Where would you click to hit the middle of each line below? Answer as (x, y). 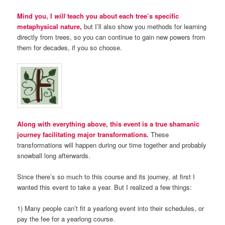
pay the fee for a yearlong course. (66, 219)
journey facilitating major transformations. (83, 135)
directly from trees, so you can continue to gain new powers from (111, 37)
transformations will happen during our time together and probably (112, 145)
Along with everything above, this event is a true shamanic (108, 124)
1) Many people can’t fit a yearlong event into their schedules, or (111, 208)
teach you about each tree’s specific (122, 16)
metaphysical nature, (50, 26)
